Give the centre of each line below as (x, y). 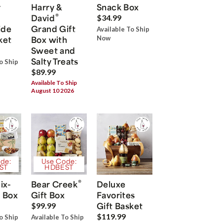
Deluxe (111, 184)
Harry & (47, 7)
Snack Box (118, 7)
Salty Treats (55, 61)
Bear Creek (55, 184)
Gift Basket (120, 205)
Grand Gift (54, 29)
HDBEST (59, 167)
